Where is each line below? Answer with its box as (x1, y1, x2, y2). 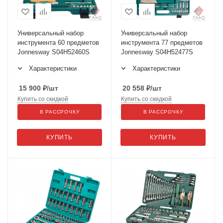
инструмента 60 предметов (17, 39, 99, 46)
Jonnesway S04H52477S (121, 48, 193, 56)
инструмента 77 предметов (121, 39, 203, 46)
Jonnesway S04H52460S (17, 48, 90, 56)
